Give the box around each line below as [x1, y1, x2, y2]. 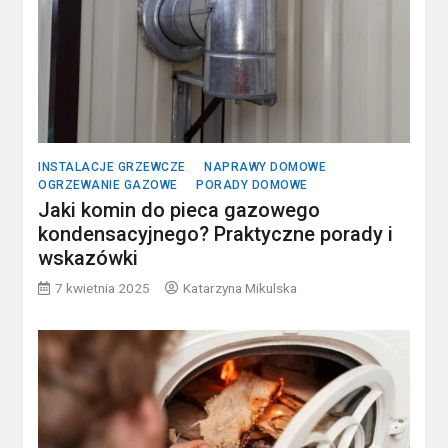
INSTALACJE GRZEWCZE [38, 159, 186, 174]
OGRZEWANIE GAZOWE [38, 177, 178, 192]
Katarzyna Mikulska [183, 279, 298, 296]
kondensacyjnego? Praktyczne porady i [38, 221, 394, 246]
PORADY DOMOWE [196, 177, 308, 192]
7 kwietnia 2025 [55, 279, 151, 296]
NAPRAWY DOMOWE [204, 159, 327, 174]
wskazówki [38, 245, 139, 270]
